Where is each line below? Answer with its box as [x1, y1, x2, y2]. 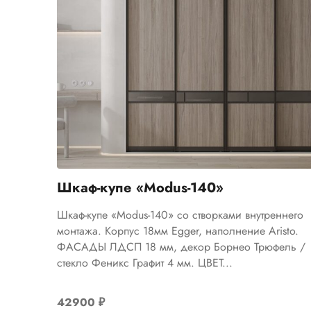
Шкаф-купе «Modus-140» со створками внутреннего [57, 206, 304, 223]
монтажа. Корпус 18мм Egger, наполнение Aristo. [57, 222, 299, 239]
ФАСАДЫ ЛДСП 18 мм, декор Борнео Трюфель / [57, 238, 306, 255]
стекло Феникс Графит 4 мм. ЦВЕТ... [57, 254, 233, 271]
